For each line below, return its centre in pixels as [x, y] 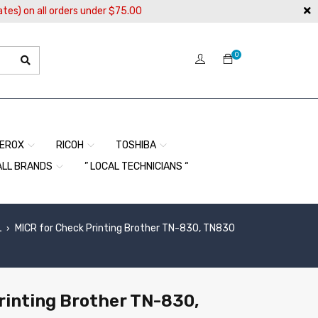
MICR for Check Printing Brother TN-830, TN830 [125, 228]
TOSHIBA [136, 145]
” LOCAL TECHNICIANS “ [137, 166]
